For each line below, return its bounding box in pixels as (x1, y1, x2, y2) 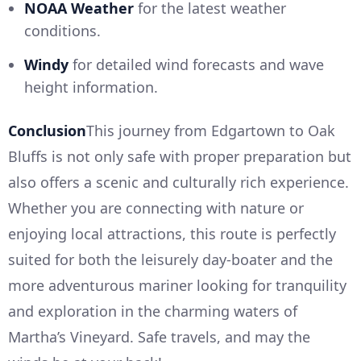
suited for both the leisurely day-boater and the (8, 250, 333, 270)
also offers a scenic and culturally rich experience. (8, 172, 349, 193)
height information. (24, 77, 158, 98)
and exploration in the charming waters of (8, 301, 297, 322)
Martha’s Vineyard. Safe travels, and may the (8, 327, 310, 347)
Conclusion (8, 121, 86, 141)
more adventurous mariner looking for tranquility (8, 276, 346, 296)
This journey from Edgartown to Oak (86, 121, 335, 141)
